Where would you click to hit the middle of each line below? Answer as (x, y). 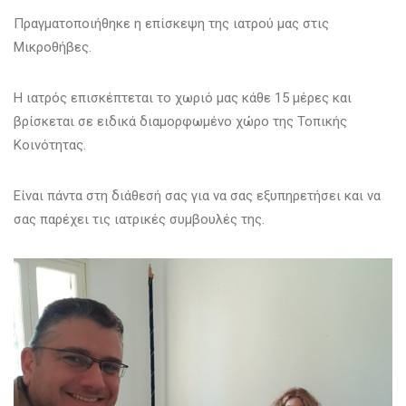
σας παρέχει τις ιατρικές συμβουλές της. (139, 220)
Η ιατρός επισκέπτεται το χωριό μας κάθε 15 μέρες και (183, 98)
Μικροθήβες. (53, 48)
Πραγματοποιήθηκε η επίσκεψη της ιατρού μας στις (171, 24)
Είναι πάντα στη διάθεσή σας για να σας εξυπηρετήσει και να (197, 196)
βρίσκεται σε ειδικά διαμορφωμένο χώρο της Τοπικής (180, 122)
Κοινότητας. (50, 145)
